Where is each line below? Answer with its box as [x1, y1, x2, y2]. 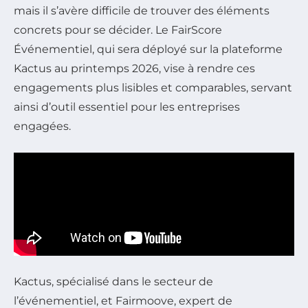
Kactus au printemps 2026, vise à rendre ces [14, 61, 255, 75]
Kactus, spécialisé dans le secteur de [14, 274, 213, 288]
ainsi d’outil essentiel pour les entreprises [14, 100, 240, 113]
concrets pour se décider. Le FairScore [14, 23, 222, 36]
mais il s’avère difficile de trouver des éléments [14, 3, 269, 17]
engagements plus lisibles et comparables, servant [14, 80, 292, 94]
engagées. [14, 119, 71, 133]
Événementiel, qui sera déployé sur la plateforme [14, 42, 283, 56]
